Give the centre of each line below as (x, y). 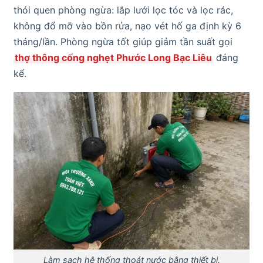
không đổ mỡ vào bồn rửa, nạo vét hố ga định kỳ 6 (127, 26)
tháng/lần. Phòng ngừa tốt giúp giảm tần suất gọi (123, 41)
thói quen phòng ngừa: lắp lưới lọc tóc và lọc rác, (123, 10)
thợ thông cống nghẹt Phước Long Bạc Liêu (113, 57)
